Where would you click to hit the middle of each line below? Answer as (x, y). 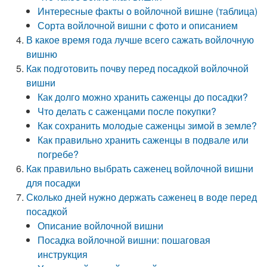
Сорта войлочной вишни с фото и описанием (138, 25)
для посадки (54, 183)
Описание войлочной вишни (101, 226)
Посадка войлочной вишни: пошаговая (124, 240)
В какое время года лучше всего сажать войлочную (140, 40)
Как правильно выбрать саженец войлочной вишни (140, 168)
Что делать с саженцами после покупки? (127, 111)
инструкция (63, 254)
